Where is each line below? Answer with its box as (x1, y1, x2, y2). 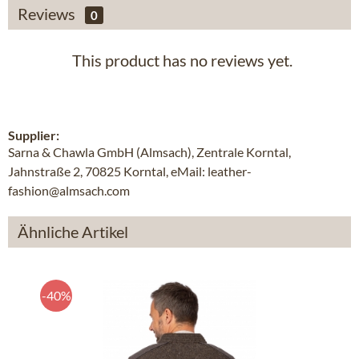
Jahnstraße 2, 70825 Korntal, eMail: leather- (8, 163, 252, 179)
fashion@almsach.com (8, 183, 130, 198)
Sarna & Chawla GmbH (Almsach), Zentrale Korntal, (8, 144, 291, 159)
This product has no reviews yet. (71, 50, 292, 70)
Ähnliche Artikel (18, 222, 128, 241)
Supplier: (8, 127, 59, 143)
